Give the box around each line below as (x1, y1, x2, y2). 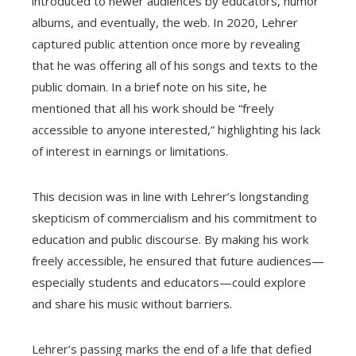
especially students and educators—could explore (32, 274, 306, 291)
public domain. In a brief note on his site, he (32, 79, 267, 95)
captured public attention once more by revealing (32, 36, 300, 52)
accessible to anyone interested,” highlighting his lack (32, 122, 320, 138)
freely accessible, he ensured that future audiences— (32, 253, 324, 269)
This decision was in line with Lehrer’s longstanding (32, 188, 309, 205)
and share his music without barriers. (32, 296, 232, 312)
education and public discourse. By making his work (32, 231, 308, 248)
